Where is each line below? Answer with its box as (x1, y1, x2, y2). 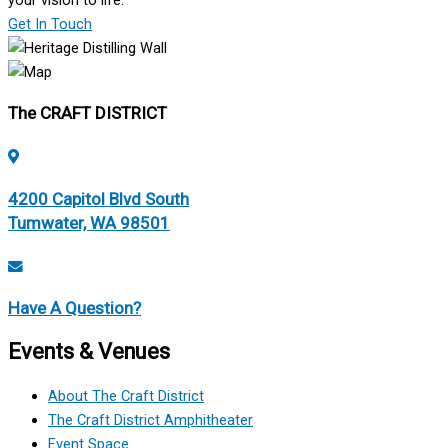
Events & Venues (8, 338, 170, 364)
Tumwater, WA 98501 (8, 212, 170, 233)
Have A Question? (8, 297, 141, 318)
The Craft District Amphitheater (48, 410, 253, 429)
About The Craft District (48, 386, 204, 405)
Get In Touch (8, 15, 92, 34)
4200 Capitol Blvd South (8, 188, 189, 209)
